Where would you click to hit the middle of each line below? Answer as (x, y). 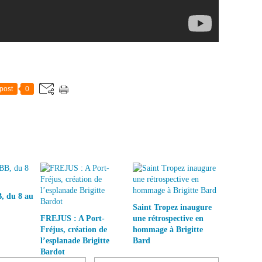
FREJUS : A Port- (73, 218)
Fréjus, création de (74, 229)
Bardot (53, 251)
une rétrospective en (168, 218)
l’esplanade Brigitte (75, 240)
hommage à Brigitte (168, 229)
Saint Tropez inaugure (172, 207)
